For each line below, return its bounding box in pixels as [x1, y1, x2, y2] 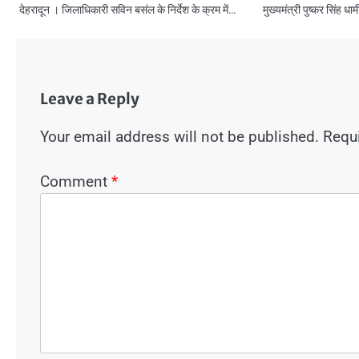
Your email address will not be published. [40, 127, 319, 146]
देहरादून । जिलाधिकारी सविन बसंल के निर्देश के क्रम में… [19, 2, 236, 16]
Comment [40, 172, 111, 192]
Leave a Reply [40, 89, 139, 108]
